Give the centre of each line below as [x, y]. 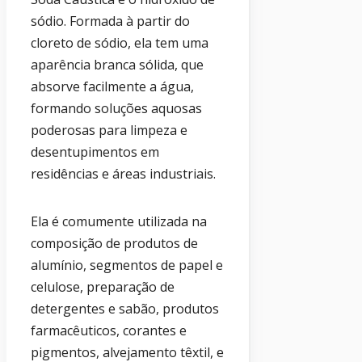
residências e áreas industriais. [123, 174]
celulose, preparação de [103, 287]
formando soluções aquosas [116, 109]
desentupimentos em [95, 152]
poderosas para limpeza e [109, 130]
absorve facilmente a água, [112, 87]
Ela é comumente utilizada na [119, 222]
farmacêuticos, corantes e [109, 331]
